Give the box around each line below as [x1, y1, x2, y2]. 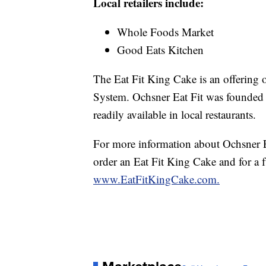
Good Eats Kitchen [117, 42, 204, 58]
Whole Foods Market [117, 24, 214, 40]
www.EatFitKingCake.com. [93, 172, 220, 187]
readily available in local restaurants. [93, 107, 256, 122]
